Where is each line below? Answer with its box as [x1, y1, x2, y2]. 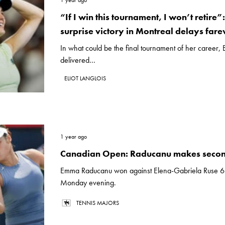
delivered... [60, 55, 95, 65]
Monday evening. [60, 177, 116, 188]
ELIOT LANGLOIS [64, 74, 106, 82]
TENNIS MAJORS [76, 199, 119, 207]
